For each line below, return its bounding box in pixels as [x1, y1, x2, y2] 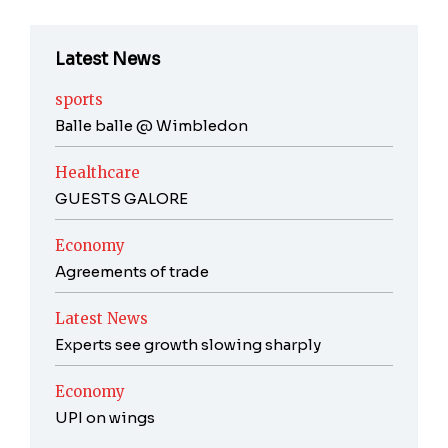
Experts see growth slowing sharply [55, 334, 321, 354]
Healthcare [55, 162, 140, 182]
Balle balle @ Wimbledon [55, 115, 248, 135]
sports [55, 89, 103, 109]
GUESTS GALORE [55, 188, 188, 208]
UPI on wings [55, 407, 155, 427]
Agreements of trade [55, 261, 209, 281]
